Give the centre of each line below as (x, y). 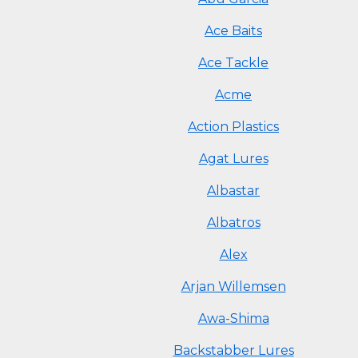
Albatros (233, 223)
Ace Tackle (233, 63)
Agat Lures (233, 159)
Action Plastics (233, 127)
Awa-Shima (233, 318)
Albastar (233, 191)
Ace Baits (233, 31)
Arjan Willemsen (233, 286)
